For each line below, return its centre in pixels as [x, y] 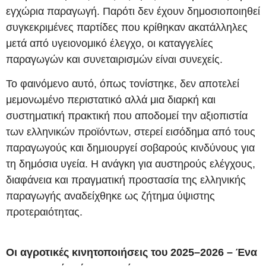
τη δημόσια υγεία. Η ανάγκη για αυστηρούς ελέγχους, [131, 164]
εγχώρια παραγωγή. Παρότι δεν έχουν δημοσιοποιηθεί [133, 11]
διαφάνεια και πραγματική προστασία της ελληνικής [126, 180]
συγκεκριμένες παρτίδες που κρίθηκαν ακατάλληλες [127, 27]
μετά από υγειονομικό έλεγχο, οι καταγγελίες [110, 43]
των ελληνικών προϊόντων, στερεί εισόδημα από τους [131, 132]
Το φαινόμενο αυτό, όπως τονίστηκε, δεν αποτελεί [123, 83]
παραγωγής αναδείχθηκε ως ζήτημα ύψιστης [110, 196]
